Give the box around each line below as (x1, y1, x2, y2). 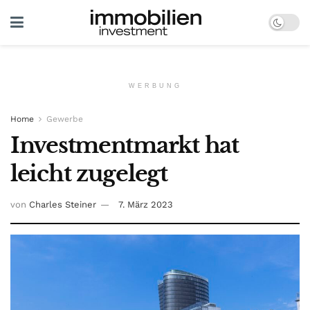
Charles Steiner (29, 199, 96, 210)
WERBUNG (128, 82, 182, 89)
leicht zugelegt (10, 160, 167, 188)
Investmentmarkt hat (10, 131, 239, 159)
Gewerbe (46, 114, 83, 124)
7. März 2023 (118, 199, 173, 210)
